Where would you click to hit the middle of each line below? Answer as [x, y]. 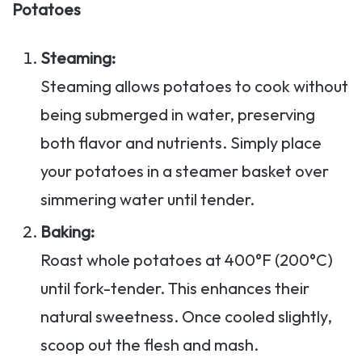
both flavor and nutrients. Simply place [181, 143]
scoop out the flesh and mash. [149, 345]
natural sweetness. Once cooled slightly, [186, 317]
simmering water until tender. [147, 200]
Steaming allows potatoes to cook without [194, 86]
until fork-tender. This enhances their [175, 288]
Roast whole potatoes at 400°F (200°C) [187, 260]
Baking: [67, 232]
